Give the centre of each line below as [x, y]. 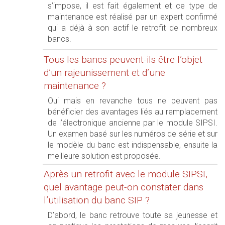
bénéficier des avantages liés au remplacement [133, 112]
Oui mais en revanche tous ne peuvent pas [133, 101]
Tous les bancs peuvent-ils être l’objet [123, 60]
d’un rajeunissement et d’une [104, 73]
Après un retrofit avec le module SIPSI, [126, 174]
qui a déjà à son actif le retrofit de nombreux [133, 28]
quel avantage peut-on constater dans [124, 187]
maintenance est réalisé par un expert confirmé [133, 17]
